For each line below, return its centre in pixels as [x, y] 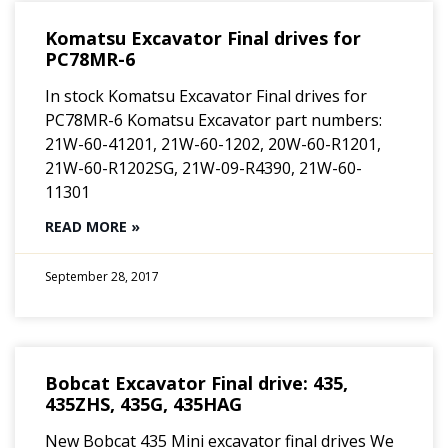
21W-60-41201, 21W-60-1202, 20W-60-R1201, [213, 143]
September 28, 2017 [102, 276]
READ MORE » [92, 226]
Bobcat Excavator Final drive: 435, [196, 382]
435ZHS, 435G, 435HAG [143, 403]
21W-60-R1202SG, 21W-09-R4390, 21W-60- [203, 167]
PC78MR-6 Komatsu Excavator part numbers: [213, 119]
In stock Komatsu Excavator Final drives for [206, 95]
